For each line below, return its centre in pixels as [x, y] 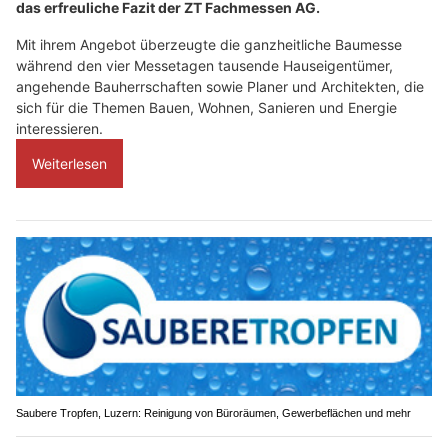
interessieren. [59, 128]
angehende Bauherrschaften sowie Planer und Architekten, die [220, 86]
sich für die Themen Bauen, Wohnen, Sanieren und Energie [206, 107]
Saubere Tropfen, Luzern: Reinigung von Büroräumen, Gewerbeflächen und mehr [213, 413]
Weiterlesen [69, 163]
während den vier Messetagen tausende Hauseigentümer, [204, 65]
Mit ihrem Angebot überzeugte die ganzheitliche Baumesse [209, 44]
